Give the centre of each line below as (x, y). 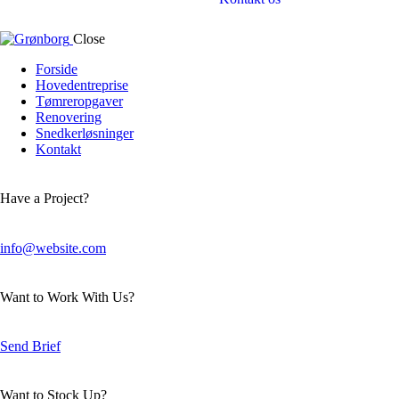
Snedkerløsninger (85, 133)
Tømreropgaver (79, 101)
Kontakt (58, 149)
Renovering (69, 117)
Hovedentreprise (82, 85)
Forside (57, 69)
